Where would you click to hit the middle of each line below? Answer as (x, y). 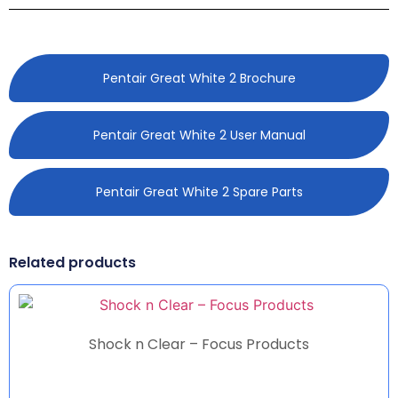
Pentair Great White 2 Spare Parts (199, 191)
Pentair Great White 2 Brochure (199, 78)
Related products (72, 262)
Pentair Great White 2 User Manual (199, 135)
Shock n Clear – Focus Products (199, 344)
